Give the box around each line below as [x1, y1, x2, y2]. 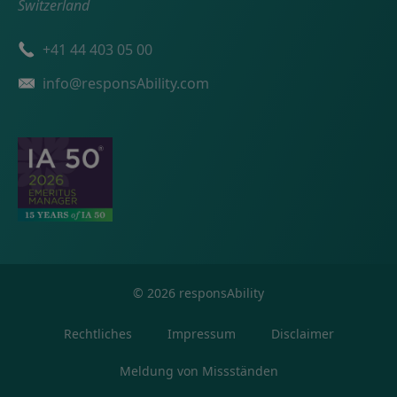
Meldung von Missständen [119, 362, 278, 379]
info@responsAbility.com [43, 73, 209, 93]
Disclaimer [270, 324, 334, 342]
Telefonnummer [17, 38, 125, 58]
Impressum [167, 324, 236, 342]
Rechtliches [63, 324, 132, 342]
